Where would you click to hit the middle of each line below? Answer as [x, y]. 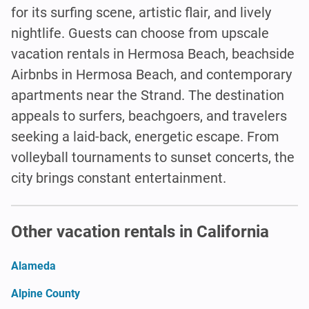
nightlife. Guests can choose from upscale [140, 33]
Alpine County [46, 293]
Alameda [33, 266]
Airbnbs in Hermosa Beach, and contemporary [151, 74]
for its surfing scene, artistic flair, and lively [141, 12]
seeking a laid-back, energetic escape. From [145, 136]
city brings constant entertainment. [119, 178]
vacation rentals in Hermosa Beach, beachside [153, 53]
